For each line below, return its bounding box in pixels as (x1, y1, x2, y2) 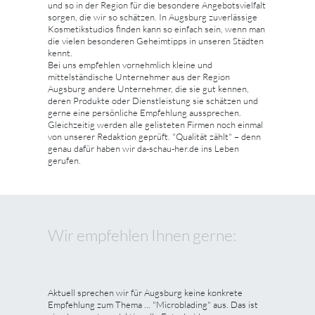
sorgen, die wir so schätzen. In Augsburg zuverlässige (48, 11, 257, 22)
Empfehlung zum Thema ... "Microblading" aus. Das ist (48, 298, 258, 310)
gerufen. (48, 154, 81, 166)
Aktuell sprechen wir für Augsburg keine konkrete (48, 286, 243, 298)
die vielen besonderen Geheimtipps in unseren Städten (48, 34, 264, 46)
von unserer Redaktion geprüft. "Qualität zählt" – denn (48, 130, 261, 142)
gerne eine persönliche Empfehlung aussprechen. (48, 106, 241, 118)
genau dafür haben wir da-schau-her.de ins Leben (48, 142, 239, 154)
